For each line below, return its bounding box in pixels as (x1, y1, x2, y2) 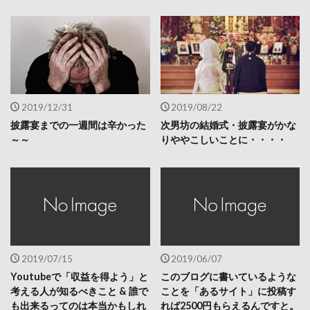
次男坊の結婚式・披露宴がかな (160, 118, 296, 131)
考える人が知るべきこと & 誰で (10, 285, 148, 298)
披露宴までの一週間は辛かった (10, 118, 146, 131)
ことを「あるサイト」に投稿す (160, 285, 296, 298)
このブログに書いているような (160, 271, 296, 283)
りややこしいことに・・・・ (160, 133, 286, 145)
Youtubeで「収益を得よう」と (10, 271, 148, 283)
